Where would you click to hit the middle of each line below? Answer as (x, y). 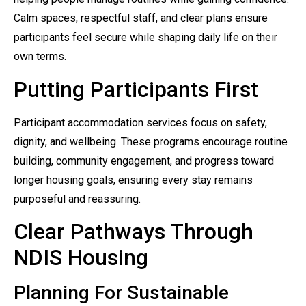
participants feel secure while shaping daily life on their (145, 38)
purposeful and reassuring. (77, 199)
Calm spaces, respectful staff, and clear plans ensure (141, 18)
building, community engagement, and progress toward (144, 161)
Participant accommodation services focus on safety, (140, 122)
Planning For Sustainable (121, 292)
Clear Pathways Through (134, 231)
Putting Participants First (136, 89)
